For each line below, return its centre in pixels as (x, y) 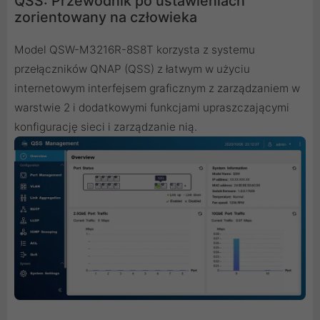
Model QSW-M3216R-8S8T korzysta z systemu (135, 49)
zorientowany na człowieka (106, 17)
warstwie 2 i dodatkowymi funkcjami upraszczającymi (152, 107)
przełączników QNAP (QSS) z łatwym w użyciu (132, 69)
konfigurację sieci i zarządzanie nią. (106, 126)
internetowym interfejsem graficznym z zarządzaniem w (157, 88)
